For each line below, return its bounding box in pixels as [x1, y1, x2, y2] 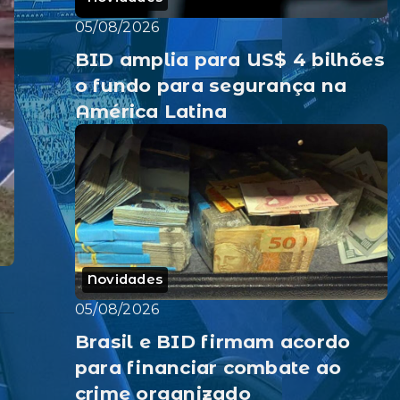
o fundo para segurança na [75, 74, 346, 97]
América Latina [75, 100, 228, 123]
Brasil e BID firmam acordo [75, 330, 351, 353]
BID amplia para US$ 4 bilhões [75, 48, 385, 71]
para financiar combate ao [75, 356, 341, 379]
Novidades [87, 271, 163, 287]
